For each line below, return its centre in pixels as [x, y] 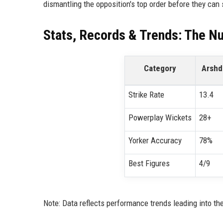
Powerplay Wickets [160, 118]
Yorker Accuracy [155, 141]
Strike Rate [146, 95]
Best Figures [149, 164]
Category [160, 68]
